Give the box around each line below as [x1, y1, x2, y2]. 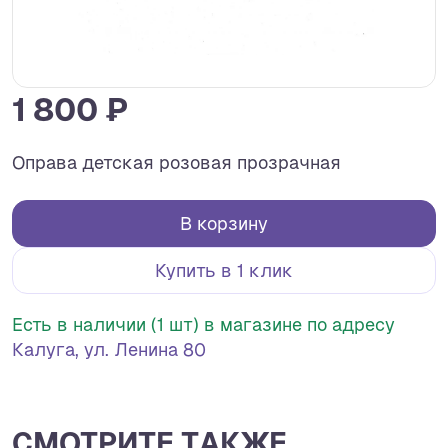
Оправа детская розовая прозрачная [12, 152, 341, 173]
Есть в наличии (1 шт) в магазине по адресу [12, 314, 395, 336]
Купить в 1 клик [155, 260, 293, 282]
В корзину [180, 213, 268, 235]
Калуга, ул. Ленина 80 [12, 339, 206, 361]
